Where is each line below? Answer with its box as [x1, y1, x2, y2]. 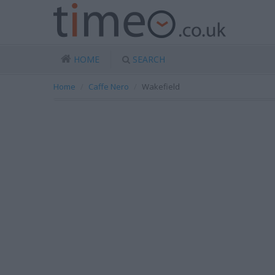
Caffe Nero [88, 81, 129, 92]
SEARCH [133, 53, 165, 65]
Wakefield [142, 81, 180, 92]
